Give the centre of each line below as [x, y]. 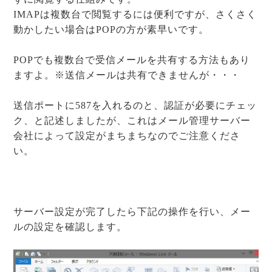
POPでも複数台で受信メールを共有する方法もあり [132, 60]
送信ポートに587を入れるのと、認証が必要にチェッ [135, 106]
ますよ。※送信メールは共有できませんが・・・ [127, 75]
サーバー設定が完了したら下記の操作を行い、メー [132, 212]
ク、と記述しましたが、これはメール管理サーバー [132, 121]
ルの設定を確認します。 [70, 227]
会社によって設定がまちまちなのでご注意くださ [127, 136]
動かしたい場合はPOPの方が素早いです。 [111, 30]
